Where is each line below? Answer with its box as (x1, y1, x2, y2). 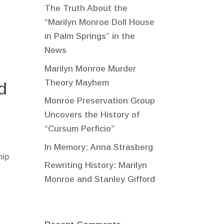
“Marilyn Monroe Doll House (44, 17, 155, 27)
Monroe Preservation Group (44, 96, 155, 106)
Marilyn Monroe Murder (44, 63, 136, 73)
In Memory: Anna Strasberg (44, 142, 153, 152)
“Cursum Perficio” (44, 124, 115, 134)
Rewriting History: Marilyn (44, 160, 147, 170)
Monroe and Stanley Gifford (44, 174, 155, 184)
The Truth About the (44, 3, 128, 13)
